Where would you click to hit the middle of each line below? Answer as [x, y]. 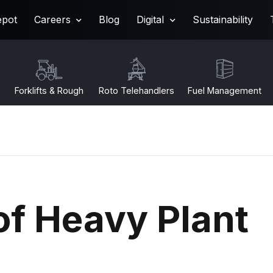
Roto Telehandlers [136, 90]
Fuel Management [224, 90]
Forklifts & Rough [49, 90]
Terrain [49, 101]
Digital [151, 19]
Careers [52, 19]
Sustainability [223, 19]
